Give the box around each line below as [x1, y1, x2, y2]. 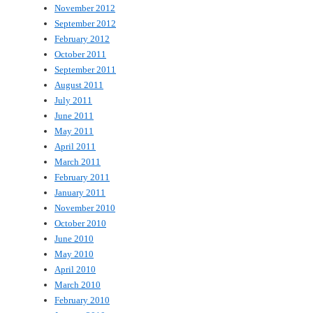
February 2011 [54, 171, 110, 182]
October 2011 [54, 48, 106, 59]
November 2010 [54, 202, 115, 213]
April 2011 [54, 140, 96, 152]
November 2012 [54, 2, 115, 13]
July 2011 [54, 94, 92, 105]
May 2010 [54, 248, 94, 259]
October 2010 [54, 217, 106, 228]
